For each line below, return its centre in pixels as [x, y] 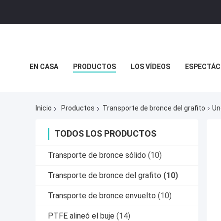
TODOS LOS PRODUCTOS [105, 134]
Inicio [44, 108]
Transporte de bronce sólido [97, 155]
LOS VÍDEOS [150, 67]
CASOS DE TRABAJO [110, 89]
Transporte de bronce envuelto [102, 196]
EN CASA [44, 67]
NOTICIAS [46, 89]
